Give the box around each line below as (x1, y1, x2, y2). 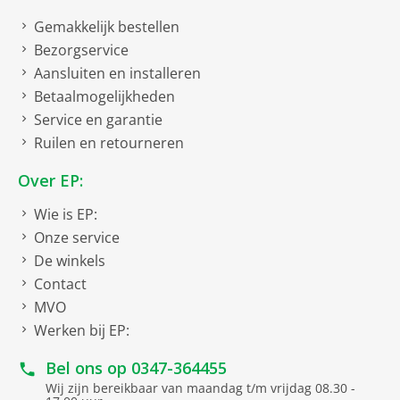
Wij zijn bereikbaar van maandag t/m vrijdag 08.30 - (46, 379, 355, 396)
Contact (34, 274, 87, 294)
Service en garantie (34, 110, 162, 129)
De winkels (34, 251, 105, 271)
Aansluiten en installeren (34, 63, 201, 83)
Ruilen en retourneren (34, 133, 184, 153)
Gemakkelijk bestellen (34, 17, 179, 37)
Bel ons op (46, 357, 131, 379)
